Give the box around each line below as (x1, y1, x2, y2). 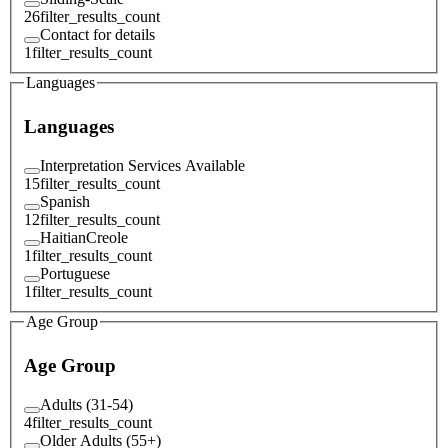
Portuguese (40, 264, 110, 282)
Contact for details (40, 25, 155, 43)
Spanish (40, 192, 90, 210)
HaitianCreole (40, 228, 128, 246)
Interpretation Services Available (40, 156, 245, 174)
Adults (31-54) (40, 395, 133, 413)
